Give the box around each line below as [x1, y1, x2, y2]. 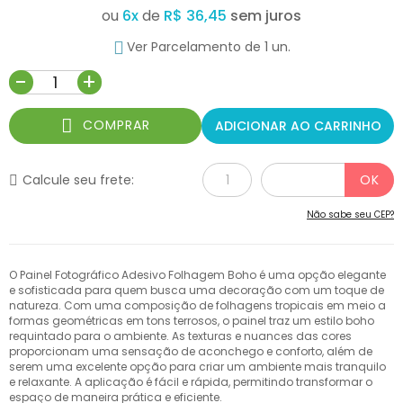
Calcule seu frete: [22, 171, 134, 189]
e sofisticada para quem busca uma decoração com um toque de [9, 282, 384, 299]
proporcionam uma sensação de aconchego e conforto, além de [9, 344, 372, 360]
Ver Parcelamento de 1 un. [126, 37, 291, 56]
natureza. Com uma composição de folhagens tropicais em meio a [9, 298, 386, 314]
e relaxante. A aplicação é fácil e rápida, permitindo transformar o [9, 374, 372, 390]
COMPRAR [82, 115, 150, 134]
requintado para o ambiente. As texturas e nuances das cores [9, 328, 352, 345]
